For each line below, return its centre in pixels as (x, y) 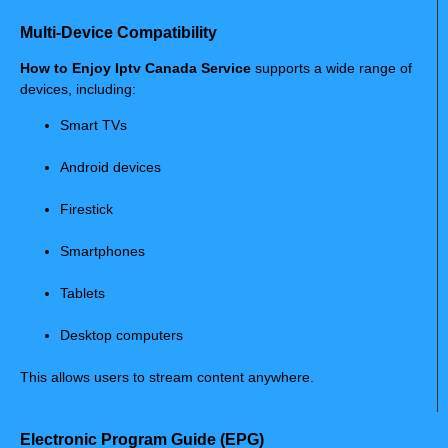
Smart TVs (93, 124)
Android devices (110, 166)
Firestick (86, 208)
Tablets (82, 292)
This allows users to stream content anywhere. (167, 376)
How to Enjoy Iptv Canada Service (135, 68)
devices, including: (78, 89)
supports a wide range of (331, 68)
